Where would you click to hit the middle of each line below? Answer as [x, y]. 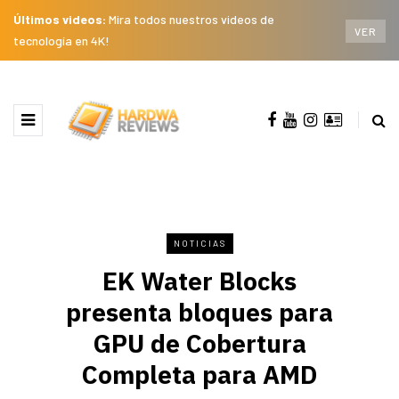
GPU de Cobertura [199, 343]
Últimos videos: [61, 19]
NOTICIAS [199, 243]
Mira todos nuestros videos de [191, 19]
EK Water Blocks [199, 281]
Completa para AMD [199, 374]
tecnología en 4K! [61, 41]
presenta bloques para [199, 312]
